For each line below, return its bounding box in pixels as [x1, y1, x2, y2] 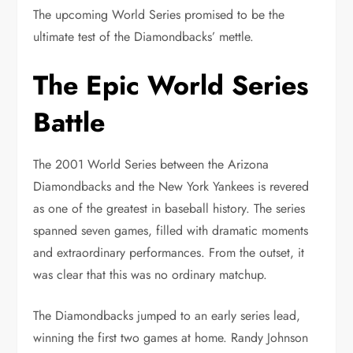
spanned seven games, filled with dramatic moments [33, 221, 309, 240]
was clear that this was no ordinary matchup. [33, 266, 268, 284]
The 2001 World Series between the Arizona [33, 155, 269, 173]
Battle [33, 103, 106, 142]
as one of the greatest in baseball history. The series [33, 199, 306, 217]
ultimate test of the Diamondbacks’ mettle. [33, 28, 255, 46]
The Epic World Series [33, 66, 310, 105]
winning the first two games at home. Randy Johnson [33, 329, 309, 347]
